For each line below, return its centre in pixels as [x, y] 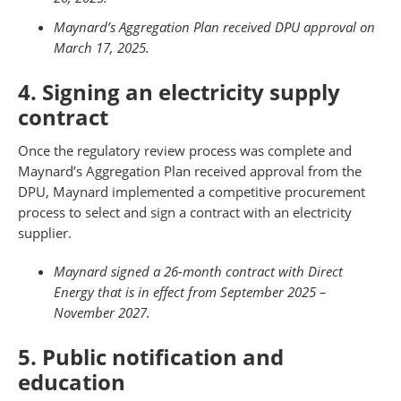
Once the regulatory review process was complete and [185, 151]
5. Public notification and [151, 357]
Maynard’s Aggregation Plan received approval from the [190, 171]
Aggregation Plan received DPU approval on [247, 27]
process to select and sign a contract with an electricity [185, 213]
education [72, 382]
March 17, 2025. [102, 48]
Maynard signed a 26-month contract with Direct [198, 272]
